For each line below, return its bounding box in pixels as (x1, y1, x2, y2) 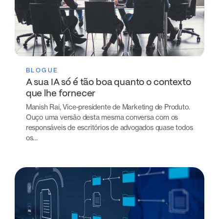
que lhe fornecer (25, 89, 98, 98)
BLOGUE (25, 66, 59, 74)
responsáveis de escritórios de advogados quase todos (25, 123, 193, 132)
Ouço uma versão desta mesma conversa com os (25, 113, 178, 122)
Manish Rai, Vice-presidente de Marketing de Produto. (25, 103, 190, 111)
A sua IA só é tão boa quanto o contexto (25, 78, 191, 87)
